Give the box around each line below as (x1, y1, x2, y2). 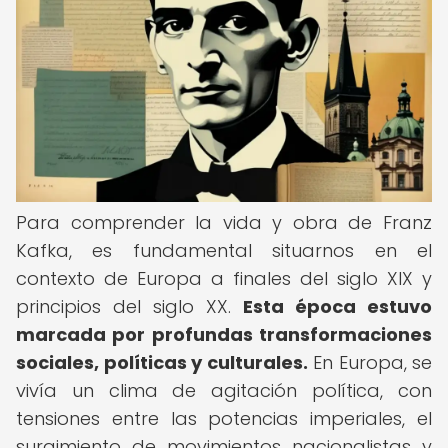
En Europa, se (307, 350, 432, 375)
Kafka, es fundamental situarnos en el (16, 238, 432, 263)
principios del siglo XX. (16, 294, 243, 319)
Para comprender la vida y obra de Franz (16, 210, 432, 235)
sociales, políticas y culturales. (16, 350, 308, 375)
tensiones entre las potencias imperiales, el (16, 406, 432, 431)
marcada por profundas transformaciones (16, 322, 432, 347)
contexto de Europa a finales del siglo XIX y (16, 266, 432, 291)
